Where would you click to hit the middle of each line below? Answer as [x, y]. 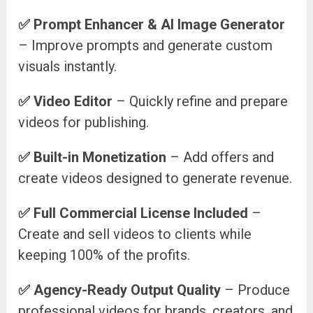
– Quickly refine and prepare [201, 102]
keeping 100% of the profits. [104, 255]
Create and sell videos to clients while [135, 234]
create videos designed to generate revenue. [155, 179]
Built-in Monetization [100, 158]
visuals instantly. [68, 67]
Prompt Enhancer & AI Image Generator [160, 25]
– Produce [256, 290]
